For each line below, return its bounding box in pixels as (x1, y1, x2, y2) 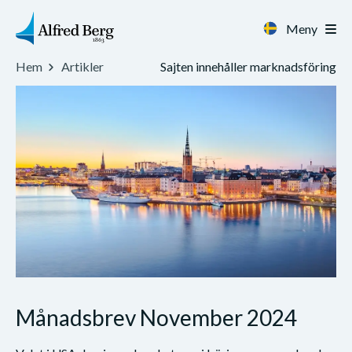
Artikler (61, 59, 104, 74)
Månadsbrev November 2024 (16, 303, 297, 331)
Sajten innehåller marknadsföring (160, 58, 336, 74)
